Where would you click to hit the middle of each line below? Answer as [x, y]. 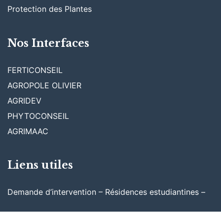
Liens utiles [40, 165]
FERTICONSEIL [35, 70]
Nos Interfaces [48, 43]
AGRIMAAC [28, 131]
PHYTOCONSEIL [38, 116]
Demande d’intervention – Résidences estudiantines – [108, 192]
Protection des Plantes [50, 9]
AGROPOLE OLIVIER [44, 85]
